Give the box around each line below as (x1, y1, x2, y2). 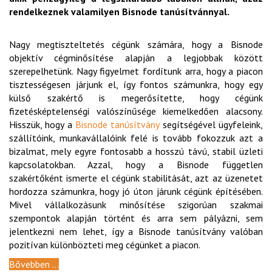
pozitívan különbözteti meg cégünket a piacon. (9, 239, 200, 251)
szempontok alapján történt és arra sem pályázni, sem (9, 212, 263, 225)
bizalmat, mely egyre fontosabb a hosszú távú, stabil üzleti (9, 145, 263, 158)
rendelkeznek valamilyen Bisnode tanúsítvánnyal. (9, 5, 229, 18)
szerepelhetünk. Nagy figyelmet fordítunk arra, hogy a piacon (9, 65, 263, 78)
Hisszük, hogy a (9, 118, 75, 131)
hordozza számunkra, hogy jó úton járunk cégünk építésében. (9, 185, 263, 198)
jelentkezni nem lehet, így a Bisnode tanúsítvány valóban (9, 225, 263, 238)
